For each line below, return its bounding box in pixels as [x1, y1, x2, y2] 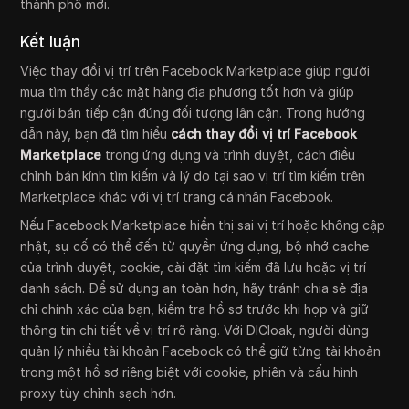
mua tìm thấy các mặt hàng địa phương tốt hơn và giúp [20, 83, 355, 100]
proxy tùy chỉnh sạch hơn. [20, 384, 177, 401]
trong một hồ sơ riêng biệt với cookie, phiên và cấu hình [20, 363, 359, 380]
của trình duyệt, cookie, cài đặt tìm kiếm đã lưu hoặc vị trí [20, 258, 367, 275]
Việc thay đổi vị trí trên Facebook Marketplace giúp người [20, 62, 371, 79]
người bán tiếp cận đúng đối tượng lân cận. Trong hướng [20, 104, 366, 121]
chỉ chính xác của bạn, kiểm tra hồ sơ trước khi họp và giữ [20, 300, 370, 317]
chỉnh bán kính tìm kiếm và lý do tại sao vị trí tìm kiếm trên [20, 167, 366, 184]
